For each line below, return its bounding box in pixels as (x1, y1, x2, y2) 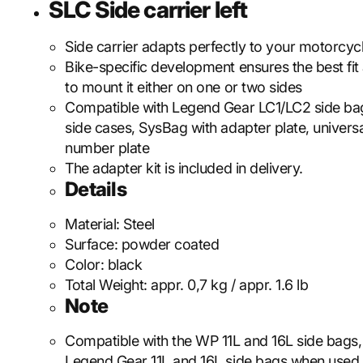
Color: (65, 256, 108, 273)
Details (65, 177, 126, 201)
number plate (65, 139, 150, 156)
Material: (65, 216, 124, 233)
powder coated (121, 236, 220, 253)
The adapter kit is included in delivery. (65, 160, 303, 177)
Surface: (65, 236, 122, 253)
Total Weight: (65, 276, 152, 293)
